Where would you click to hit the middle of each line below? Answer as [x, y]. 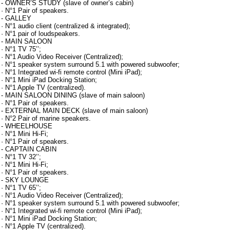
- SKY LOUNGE [25, 180]
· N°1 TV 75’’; [21, 49]
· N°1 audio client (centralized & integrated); [66, 26]
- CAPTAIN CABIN [29, 149]
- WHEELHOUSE [27, 126]
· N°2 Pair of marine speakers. [46, 118]
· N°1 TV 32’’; [21, 157]
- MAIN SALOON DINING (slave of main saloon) [73, 95]
